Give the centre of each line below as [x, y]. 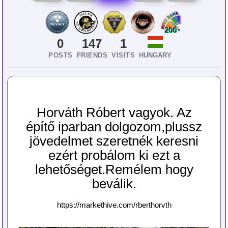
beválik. [114, 184]
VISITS [123, 55]
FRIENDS [92, 55]
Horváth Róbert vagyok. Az [114, 112]
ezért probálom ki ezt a [114, 155]
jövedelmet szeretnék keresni [114, 141]
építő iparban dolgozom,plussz [114, 127]
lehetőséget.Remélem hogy [114, 169]
